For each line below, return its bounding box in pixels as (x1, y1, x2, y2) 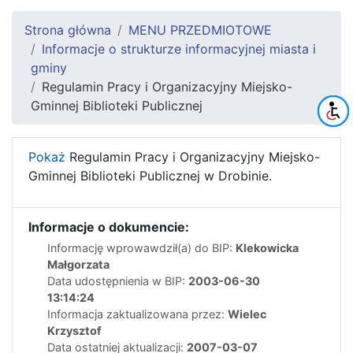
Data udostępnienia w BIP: (47, 273, 188, 288)
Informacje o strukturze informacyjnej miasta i (42, 40, 316, 57)
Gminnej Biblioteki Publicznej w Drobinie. (28, 167, 272, 184)
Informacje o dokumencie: (28, 218, 189, 235)
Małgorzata (47, 257, 110, 271)
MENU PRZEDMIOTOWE (128, 21, 272, 38)
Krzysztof (47, 323, 102, 337)
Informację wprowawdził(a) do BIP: (47, 240, 236, 255)
